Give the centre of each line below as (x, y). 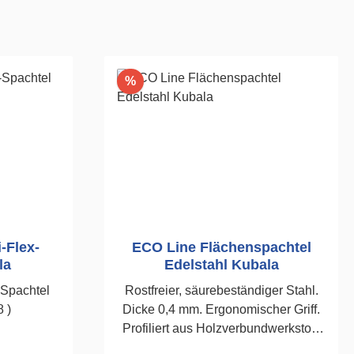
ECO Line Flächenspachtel (221, 247)
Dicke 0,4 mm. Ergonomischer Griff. (221, 309)
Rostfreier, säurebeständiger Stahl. (221, 290)
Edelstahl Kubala (221, 265)
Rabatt (155, 80)
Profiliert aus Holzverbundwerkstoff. (221, 328)
